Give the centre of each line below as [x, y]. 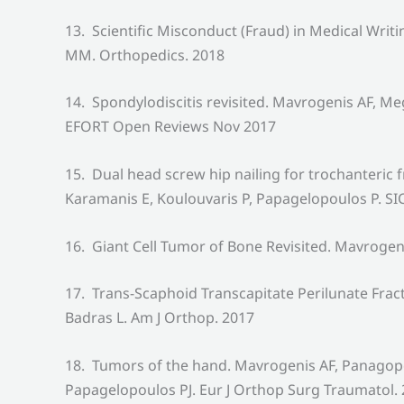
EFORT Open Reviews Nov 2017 [170, 127]
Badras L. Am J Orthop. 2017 [160, 318]
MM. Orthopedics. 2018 [145, 55]
